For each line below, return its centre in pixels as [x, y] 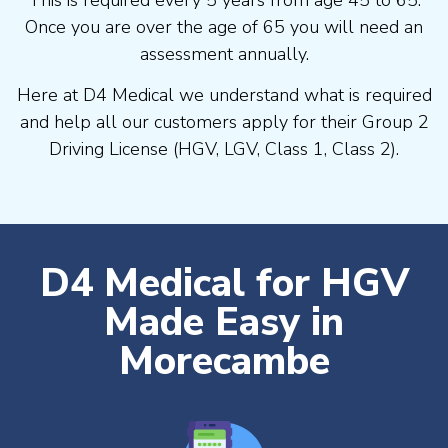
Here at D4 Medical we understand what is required [224, 95]
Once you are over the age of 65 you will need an [224, 26]
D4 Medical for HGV [224, 284]
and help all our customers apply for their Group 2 [224, 122]
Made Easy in [224, 323]
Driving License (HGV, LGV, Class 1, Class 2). [224, 149]
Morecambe [224, 362]
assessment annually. [224, 53]
